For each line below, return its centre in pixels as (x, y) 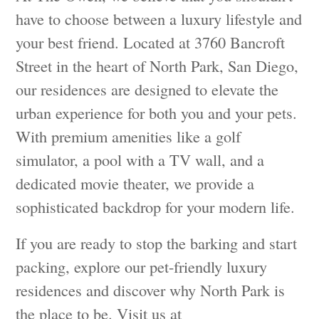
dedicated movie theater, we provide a (135, 183)
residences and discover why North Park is (151, 290)
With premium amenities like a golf (129, 136)
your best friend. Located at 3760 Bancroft (151, 42)
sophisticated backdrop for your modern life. (156, 207)
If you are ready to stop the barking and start (157, 243)
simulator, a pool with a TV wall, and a (140, 160)
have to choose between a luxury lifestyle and (159, 19)
